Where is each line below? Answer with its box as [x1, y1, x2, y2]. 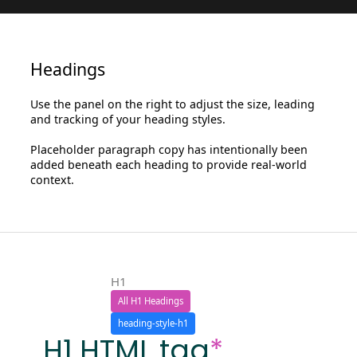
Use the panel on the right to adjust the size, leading [30, 96, 316, 112]
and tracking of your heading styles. [30, 111, 226, 127]
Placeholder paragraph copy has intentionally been [30, 141, 308, 157]
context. [30, 171, 75, 187]
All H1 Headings [117, 295, 183, 308]
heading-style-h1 [117, 317, 188, 330]
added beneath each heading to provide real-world [30, 156, 308, 172]
